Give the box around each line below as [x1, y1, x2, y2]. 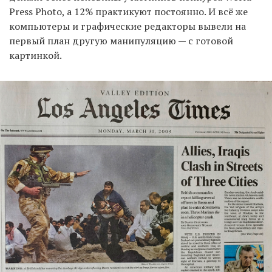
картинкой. [9, 49, 62, 63]
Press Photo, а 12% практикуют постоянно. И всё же [9, 5, 248, 19]
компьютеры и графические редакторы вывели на [9, 19, 246, 33]
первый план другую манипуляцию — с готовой [9, 34, 233, 48]
